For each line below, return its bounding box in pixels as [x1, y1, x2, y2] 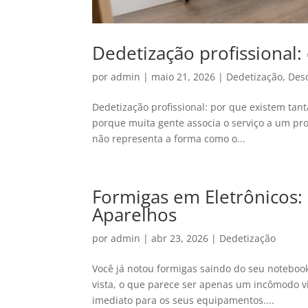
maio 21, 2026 [151, 69, 216, 83]
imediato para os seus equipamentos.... [92, 293, 275, 307]
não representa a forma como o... [92, 131, 246, 145]
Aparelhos [92, 201, 177, 227]
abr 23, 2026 [151, 231, 209, 245]
